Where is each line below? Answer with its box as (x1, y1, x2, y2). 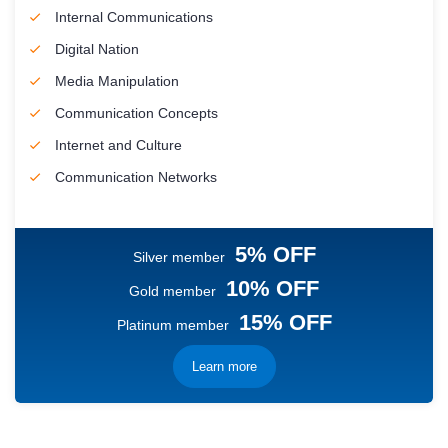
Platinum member (116, 317, 229, 333)
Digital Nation (55, 41, 139, 57)
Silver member (132, 249, 225, 265)
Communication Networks (55, 169, 217, 185)
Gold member (129, 283, 216, 299)
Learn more (191, 359, 257, 374)
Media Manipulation (55, 73, 179, 89)
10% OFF (226, 276, 319, 301)
